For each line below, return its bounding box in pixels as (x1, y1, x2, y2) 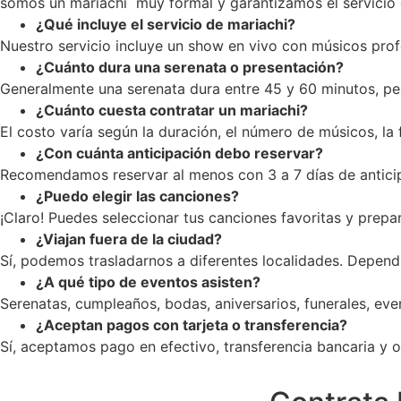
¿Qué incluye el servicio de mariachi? (36, 15, 295, 33)
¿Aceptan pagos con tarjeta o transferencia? (36, 316, 347, 334)
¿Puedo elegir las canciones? (36, 187, 239, 205)
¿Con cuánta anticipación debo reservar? (36, 144, 323, 162)
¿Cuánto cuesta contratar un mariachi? (36, 101, 308, 119)
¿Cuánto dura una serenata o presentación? (36, 58, 344, 76)
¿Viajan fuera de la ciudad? (36, 230, 222, 248)
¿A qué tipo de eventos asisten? (36, 273, 260, 291)
